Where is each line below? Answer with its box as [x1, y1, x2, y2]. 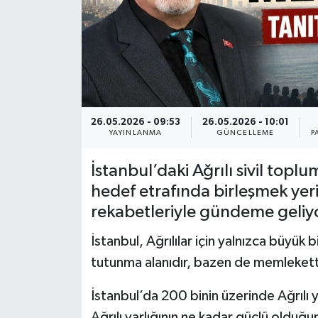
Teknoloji [38, 27, 92, 39]
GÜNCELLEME [216, 129, 274, 137]
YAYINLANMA [109, 129, 162, 137]
